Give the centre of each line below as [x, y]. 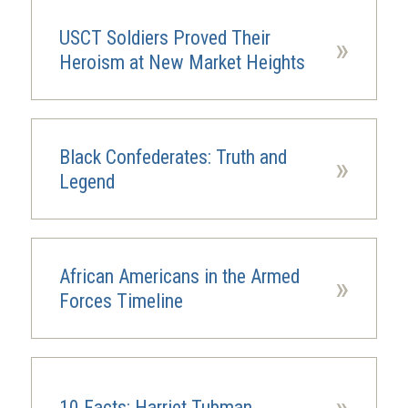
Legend [87, 181]
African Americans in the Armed [179, 276]
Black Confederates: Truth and [173, 157]
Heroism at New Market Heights [182, 62]
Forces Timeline [121, 301]
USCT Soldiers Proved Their [164, 37]
